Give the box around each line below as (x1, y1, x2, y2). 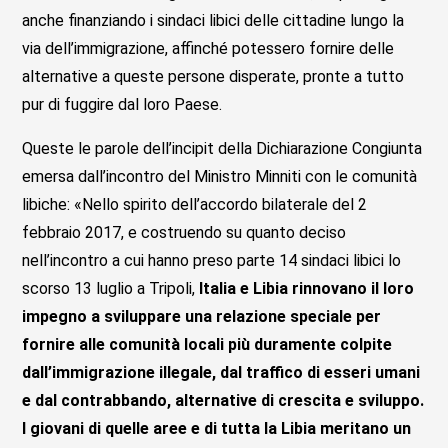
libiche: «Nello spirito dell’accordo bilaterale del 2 (22, 194, 368, 214)
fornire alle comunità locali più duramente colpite (22, 334, 393, 354)
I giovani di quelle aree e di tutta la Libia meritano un (22, 418, 412, 438)
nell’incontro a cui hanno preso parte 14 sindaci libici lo (22, 250, 402, 270)
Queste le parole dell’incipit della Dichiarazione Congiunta (22, 138, 423, 158)
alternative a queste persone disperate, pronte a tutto (22, 66, 405, 86)
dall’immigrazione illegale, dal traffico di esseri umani (22, 362, 421, 382)
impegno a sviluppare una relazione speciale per (22, 306, 382, 326)
